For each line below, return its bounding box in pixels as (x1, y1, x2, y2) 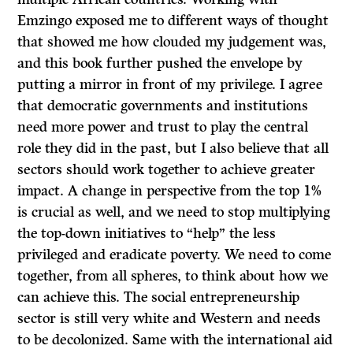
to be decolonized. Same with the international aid (17, 331, 333, 349)
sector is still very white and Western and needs (17, 310, 321, 328)
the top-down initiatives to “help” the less (17, 225, 277, 243)
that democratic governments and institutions (17, 97, 309, 115)
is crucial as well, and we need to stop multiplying (17, 203, 331, 221)
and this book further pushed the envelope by (17, 54, 303, 72)
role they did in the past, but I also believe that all (17, 139, 329, 158)
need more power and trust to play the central (17, 118, 309, 136)
